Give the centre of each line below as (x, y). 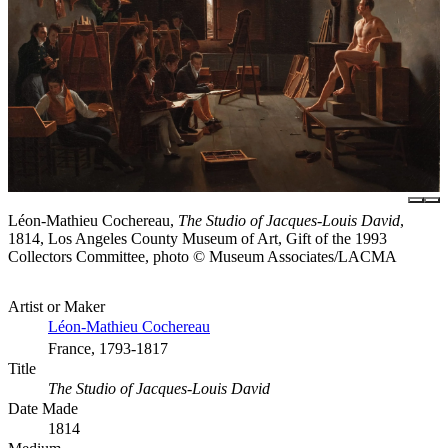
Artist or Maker (56, 306)
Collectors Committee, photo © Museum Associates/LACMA (202, 256)
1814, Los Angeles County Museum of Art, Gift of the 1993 (197, 238)
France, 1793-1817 (108, 348)
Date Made (43, 408)
